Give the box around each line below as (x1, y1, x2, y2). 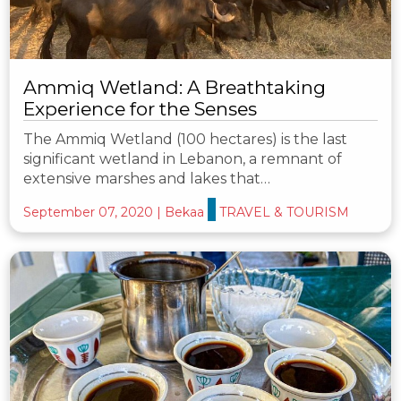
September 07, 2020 (23, 204, 153, 221)
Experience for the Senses (23, 98, 257, 121)
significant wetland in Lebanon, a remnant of (23, 150, 342, 168)
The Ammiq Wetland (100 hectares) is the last (23, 131, 347, 149)
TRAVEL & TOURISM (219, 204, 349, 221)
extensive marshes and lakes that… (23, 170, 270, 188)
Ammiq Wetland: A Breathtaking (23, 76, 326, 99)
